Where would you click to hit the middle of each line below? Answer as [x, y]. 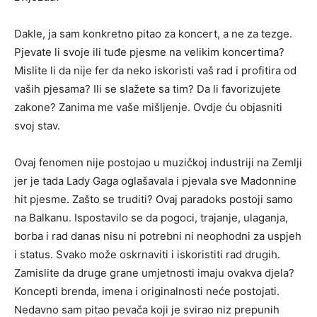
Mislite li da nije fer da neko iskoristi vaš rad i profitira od [155, 71]
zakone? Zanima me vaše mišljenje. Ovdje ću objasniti [148, 108]
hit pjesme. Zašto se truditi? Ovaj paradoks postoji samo [154, 200]
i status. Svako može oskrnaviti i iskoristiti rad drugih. [147, 255]
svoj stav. [37, 126]
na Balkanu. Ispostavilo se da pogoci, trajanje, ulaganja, [151, 218]
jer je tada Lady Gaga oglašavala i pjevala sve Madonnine [155, 181]
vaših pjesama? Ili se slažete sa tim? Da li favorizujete [148, 89]
